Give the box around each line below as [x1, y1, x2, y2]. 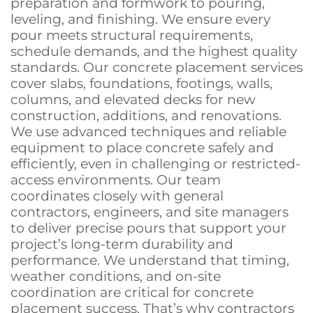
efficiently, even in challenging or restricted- [10, 156, 300, 173]
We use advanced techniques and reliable [10, 124, 286, 140]
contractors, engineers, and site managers [10, 204, 289, 221]
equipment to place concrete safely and [10, 140, 274, 156]
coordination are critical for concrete [10, 284, 254, 301]
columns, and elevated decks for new [10, 92, 256, 108]
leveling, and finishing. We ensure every [10, 11, 270, 28]
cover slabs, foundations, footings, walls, [10, 75, 272, 92]
